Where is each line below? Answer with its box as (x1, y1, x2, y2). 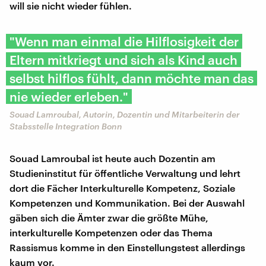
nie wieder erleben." (9, 88, 128, 104)
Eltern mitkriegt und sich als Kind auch (9, 52, 237, 67)
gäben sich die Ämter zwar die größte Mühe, (9, 211, 208, 223)
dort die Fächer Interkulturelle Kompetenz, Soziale (9, 182, 235, 194)
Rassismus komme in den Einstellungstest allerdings (9, 241, 245, 253)
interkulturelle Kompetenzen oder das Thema (9, 226, 213, 238)
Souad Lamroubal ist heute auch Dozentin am (9, 152, 216, 164)
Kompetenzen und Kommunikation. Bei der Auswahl (9, 197, 245, 208)
